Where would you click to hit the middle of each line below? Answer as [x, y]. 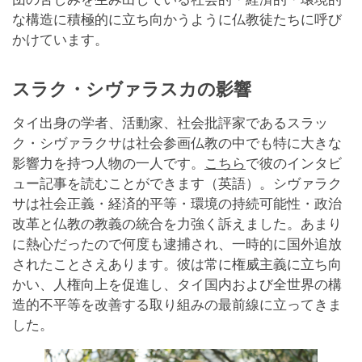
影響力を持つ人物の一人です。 [108, 164]
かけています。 [60, 40]
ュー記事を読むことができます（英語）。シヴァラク [177, 184]
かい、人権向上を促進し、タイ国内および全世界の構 [177, 285]
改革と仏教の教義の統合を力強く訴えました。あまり [177, 225]
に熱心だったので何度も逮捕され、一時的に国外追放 [177, 245]
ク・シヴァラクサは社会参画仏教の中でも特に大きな [177, 144]
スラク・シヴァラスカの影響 [132, 90]
